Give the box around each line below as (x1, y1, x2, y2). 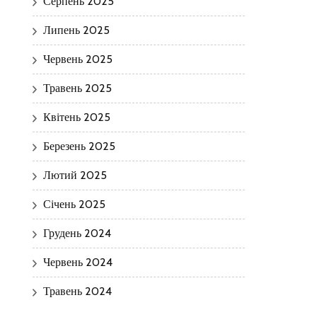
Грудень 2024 (43, 226, 111, 240)
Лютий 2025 (43, 168, 107, 182)
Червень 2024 (43, 255, 113, 269)
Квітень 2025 (43, 110, 110, 124)
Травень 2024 (43, 284, 112, 298)
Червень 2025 (43, 52, 113, 66)
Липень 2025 (43, 23, 110, 37)
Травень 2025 (43, 81, 112, 95)
